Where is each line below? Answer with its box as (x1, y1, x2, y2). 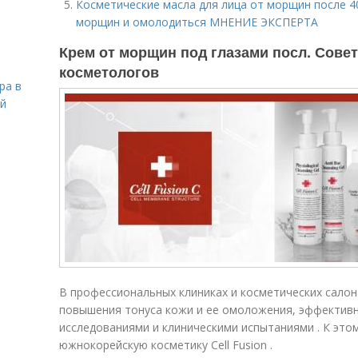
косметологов (59, 62, 159, 82)
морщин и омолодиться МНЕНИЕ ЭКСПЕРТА (76, 14, 318, 30)
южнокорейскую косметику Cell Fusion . (59, 337, 272, 352)
